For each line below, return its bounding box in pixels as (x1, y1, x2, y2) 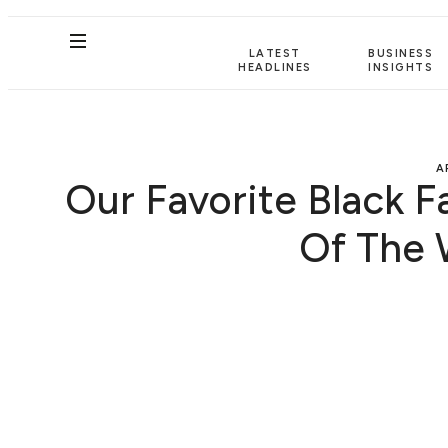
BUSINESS (368, 46, 434, 60)
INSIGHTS (368, 60, 434, 74)
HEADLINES (238, 60, 312, 74)
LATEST (248, 46, 301, 60)
